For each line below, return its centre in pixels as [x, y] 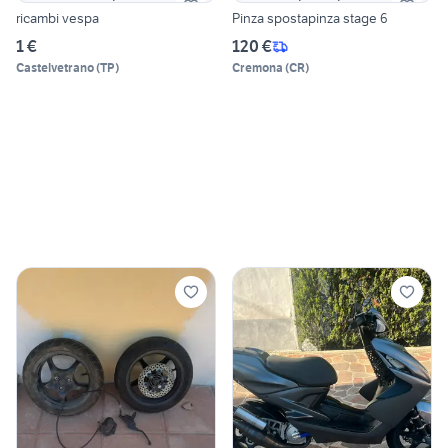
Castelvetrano [55, 68]
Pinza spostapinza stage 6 [310, 18]
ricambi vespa [57, 18]
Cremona [257, 68]
